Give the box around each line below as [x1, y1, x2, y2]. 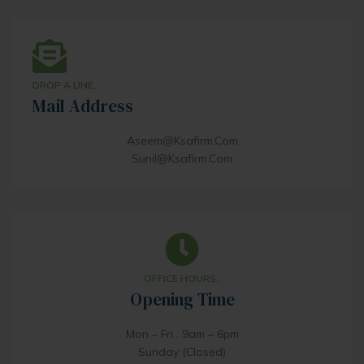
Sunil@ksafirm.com [132, 151, 232, 167]
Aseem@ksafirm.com [126, 133, 238, 149]
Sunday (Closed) [138, 344, 226, 360]
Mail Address [32, 94, 133, 119]
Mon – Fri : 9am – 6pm [125, 327, 239, 342]
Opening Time [129, 288, 235, 312]
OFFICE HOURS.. [143, 272, 221, 285]
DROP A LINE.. [32, 79, 98, 92]
